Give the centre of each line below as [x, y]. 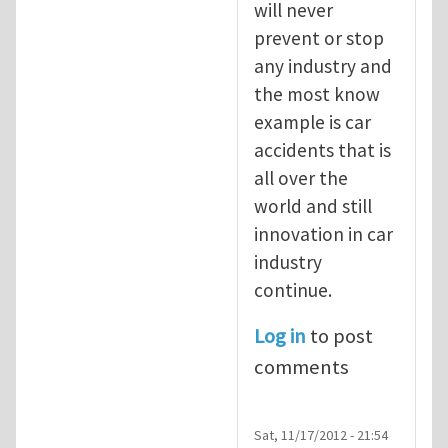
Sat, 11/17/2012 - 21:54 [321, 435]
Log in [280, 335]
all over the [301, 177]
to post [339, 335]
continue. [293, 289]
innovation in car [323, 233]
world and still [313, 205]
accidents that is [322, 149]
